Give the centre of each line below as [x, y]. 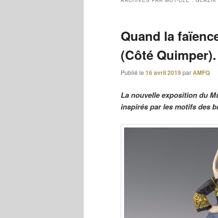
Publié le [133, 73]
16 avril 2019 [163, 73]
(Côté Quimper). [168, 55]
